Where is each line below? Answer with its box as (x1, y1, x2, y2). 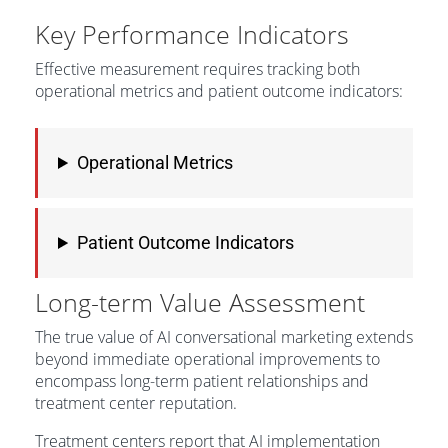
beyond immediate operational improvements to (35, 348, 380, 370)
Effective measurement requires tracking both (35, 58, 360, 80)
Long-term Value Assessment (35, 285, 365, 319)
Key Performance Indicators (35, 17, 349, 51)
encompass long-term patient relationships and (35, 370, 369, 392)
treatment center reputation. (35, 392, 237, 414)
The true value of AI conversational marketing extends (35, 326, 413, 348)
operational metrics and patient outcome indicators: (35, 80, 403, 102)
